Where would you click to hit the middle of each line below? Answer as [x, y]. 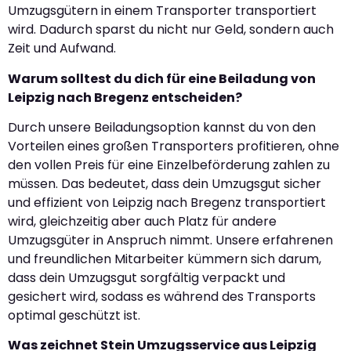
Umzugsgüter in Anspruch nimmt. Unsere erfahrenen [170, 240]
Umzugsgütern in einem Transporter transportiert [162, 11]
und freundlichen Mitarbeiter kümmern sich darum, [165, 259]
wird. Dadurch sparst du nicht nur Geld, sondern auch [171, 30]
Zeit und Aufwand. [62, 49]
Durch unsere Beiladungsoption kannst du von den [162, 127]
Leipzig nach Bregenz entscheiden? [125, 97]
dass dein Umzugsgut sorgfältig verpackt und [147, 278]
